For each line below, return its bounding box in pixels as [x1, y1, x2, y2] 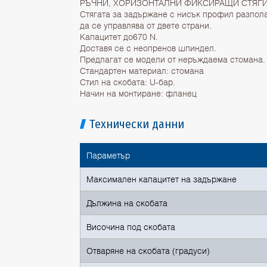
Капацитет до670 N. [80, 30, 159, 42]
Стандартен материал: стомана [80, 64, 204, 76]
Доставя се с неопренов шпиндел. [80, 42, 217, 53]
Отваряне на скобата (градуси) [86, 244, 210, 256]
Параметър [86, 149, 131, 160]
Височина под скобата [86, 221, 176, 232]
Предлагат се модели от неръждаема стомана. [80, 53, 266, 64]
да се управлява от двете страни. [80, 19, 212, 30]
